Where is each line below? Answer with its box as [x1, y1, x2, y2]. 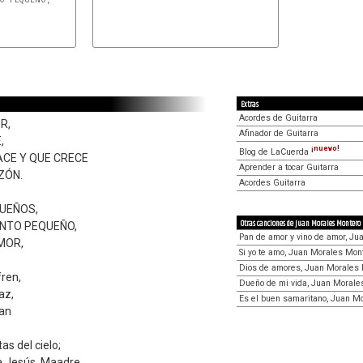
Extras [241, 98, 258, 111]
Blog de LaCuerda [239, 146, 311, 157]
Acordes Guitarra [239, 177, 305, 188]
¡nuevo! [311, 144, 340, 152]
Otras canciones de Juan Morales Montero [241, 216, 361, 230]
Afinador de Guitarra [239, 128, 318, 139]
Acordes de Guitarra [239, 113, 318, 123]
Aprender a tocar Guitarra [239, 161, 339, 173]
